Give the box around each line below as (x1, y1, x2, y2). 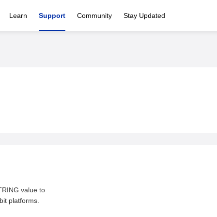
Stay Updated (124, 12, 165, 19)
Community (77, 12, 112, 19)
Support (39, 12, 65, 19)
